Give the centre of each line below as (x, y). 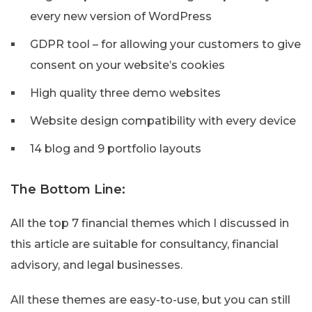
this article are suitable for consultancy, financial (145, 244)
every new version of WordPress (121, 17)
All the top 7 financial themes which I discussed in (150, 224)
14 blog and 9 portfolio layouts (116, 149)
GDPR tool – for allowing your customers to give (165, 45)
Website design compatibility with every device (163, 121)
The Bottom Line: (68, 190)
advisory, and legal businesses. (96, 265)
